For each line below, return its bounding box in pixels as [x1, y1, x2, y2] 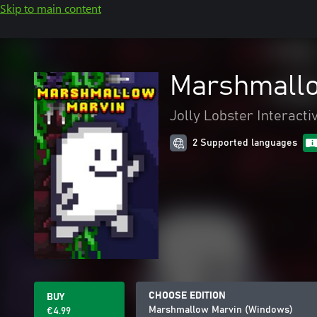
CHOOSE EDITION [149, 291, 226, 301]
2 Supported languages [192, 138, 297, 148]
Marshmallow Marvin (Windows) [149, 305, 293, 315]
